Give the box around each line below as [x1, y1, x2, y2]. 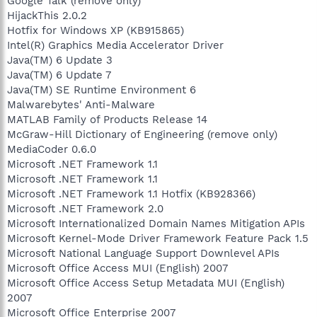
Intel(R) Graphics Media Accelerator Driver [7, 38, 224, 52]
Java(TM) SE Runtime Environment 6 [7, 83, 196, 96]
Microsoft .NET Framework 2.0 [7, 202, 163, 215]
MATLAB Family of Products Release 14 [7, 113, 207, 126]
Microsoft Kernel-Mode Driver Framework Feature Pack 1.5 [7, 231, 309, 245]
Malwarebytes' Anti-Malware [7, 98, 155, 111]
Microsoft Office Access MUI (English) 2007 [7, 261, 228, 275]
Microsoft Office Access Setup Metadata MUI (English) [7, 276, 284, 289]
